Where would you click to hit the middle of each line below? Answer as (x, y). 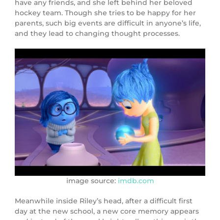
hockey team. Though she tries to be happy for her (105, 13)
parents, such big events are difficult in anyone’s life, (108, 23)
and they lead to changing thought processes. (97, 34)
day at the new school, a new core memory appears (107, 211)
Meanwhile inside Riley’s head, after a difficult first (104, 201)
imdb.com (136, 180)
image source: (92, 180)
